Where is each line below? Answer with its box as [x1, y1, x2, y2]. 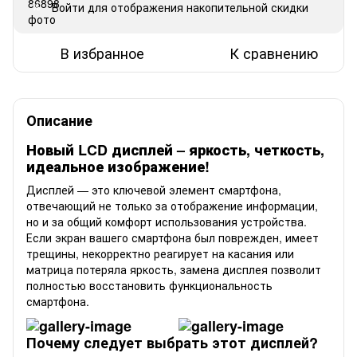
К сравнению [229, 41, 318, 63]
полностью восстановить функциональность [26, 277, 273, 294]
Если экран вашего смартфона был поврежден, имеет [26, 229, 319, 246]
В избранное [61, 41, 144, 63]
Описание [26, 109, 92, 131]
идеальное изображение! [26, 155, 210, 177]
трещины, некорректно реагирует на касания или [26, 245, 294, 262]
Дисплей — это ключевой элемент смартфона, [26, 182, 281, 198]
